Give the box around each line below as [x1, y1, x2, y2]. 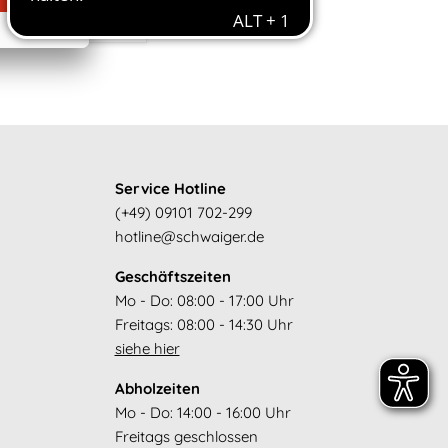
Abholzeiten [114, 378, 200, 398]
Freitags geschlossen [114, 426, 258, 446]
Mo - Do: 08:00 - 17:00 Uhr [114, 290, 294, 310]
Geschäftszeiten [114, 266, 231, 286]
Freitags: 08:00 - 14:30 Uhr [114, 314, 293, 334]
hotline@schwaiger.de [114, 226, 264, 246]
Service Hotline [114, 178, 226, 198]
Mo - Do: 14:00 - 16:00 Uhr [114, 402, 291, 422]
